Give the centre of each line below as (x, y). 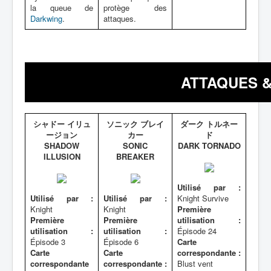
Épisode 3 (48, 242)
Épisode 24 (197, 231)
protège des (135, 8)
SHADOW (62, 145)
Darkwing (46, 18)
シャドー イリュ (62, 124)
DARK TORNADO (209, 145)
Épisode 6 (121, 242)
